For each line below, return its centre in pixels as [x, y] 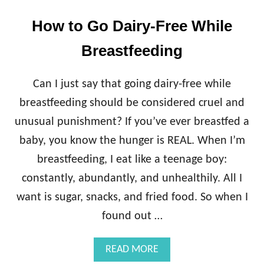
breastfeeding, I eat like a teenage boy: [132, 159]
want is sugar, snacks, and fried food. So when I [132, 197]
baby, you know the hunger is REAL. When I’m [132, 141]
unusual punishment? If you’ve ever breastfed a [132, 122]
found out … [132, 216]
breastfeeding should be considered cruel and [132, 103]
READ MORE [132, 249]
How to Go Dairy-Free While [132, 26]
